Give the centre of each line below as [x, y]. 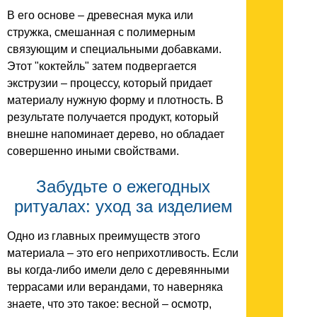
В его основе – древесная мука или [100, 15]
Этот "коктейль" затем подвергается [102, 66]
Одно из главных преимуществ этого [104, 236]
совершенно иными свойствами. [93, 151]
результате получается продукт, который [113, 117]
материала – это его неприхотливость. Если [123, 253]
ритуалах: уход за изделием [123, 206]
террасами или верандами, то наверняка [115, 287]
